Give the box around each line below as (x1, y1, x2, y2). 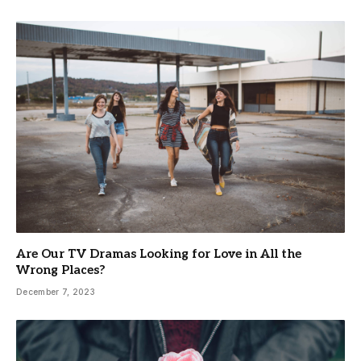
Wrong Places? (16, 263, 106, 278)
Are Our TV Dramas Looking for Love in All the (16, 247, 301, 262)
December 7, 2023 (16, 287, 95, 297)
